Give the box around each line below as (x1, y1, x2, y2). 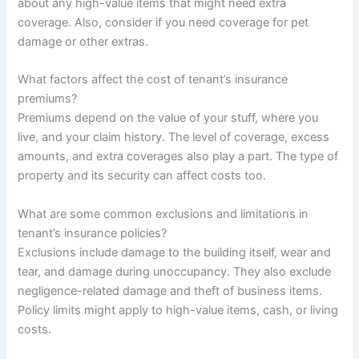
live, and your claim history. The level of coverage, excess (18, 130, 330, 145)
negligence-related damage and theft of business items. (18, 283, 323, 298)
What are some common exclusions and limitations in (18, 206, 309, 221)
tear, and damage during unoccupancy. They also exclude (18, 264, 332, 279)
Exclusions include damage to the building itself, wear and (18, 244, 332, 260)
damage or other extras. (18, 34, 149, 50)
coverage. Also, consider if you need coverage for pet (18, 15, 309, 30)
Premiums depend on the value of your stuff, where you (18, 111, 319, 126)
